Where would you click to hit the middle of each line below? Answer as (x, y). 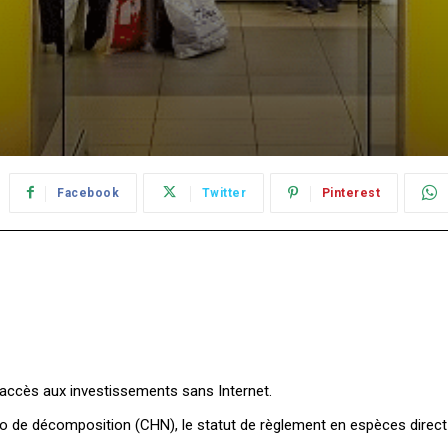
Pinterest (351, 193)
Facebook (88, 193)
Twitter (224, 193)
